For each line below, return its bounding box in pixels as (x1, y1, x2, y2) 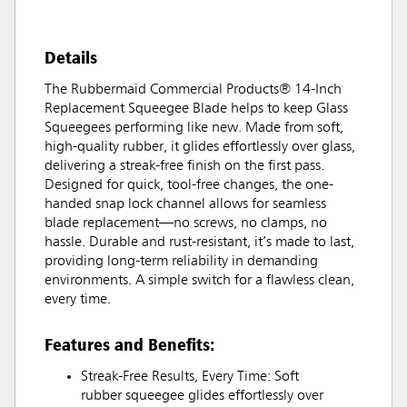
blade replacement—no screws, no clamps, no (45, 215, 327, 231)
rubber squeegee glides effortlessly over (81, 388, 323, 403)
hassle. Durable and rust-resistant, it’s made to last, (45, 234, 354, 250)
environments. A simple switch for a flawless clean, (45, 273, 354, 288)
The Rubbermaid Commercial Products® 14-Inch (45, 82, 342, 97)
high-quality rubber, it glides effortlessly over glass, (45, 139, 355, 154)
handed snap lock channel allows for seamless (45, 196, 326, 212)
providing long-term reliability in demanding (45, 253, 318, 269)
